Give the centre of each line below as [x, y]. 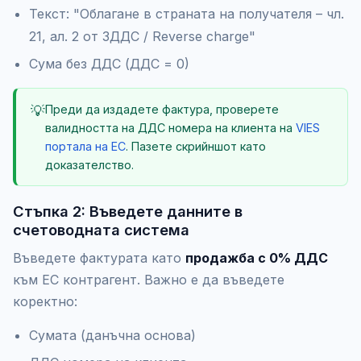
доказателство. [89, 164]
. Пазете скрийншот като [196, 146]
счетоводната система [101, 229]
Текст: [51, 13]
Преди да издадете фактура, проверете [162, 109]
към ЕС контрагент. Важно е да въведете [149, 279]
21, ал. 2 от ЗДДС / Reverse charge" [142, 36]
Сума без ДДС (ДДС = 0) [109, 63]
